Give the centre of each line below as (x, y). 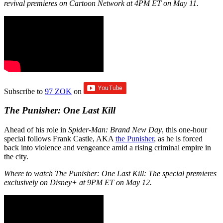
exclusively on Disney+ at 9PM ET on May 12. (78, 183)
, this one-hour (184, 130)
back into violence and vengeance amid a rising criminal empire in (108, 148)
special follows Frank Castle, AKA (60, 139)
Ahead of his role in (36, 130)
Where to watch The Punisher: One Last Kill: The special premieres (110, 174)
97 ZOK (58, 91)
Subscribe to (24, 91)
